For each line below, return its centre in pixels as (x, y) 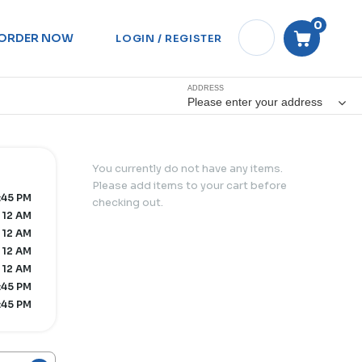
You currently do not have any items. (187, 168)
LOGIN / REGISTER (169, 39)
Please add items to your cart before (189, 185)
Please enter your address (257, 102)
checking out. (128, 202)
